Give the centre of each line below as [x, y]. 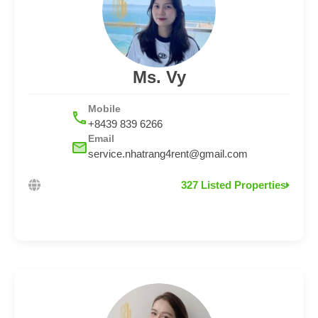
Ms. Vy [159, 77]
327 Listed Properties [234, 185]
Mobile [104, 109]
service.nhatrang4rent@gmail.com [168, 154]
